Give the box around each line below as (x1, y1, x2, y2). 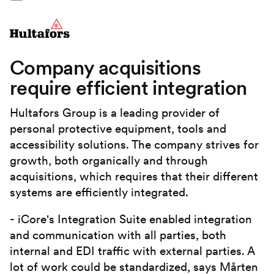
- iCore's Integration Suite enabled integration (10, 212, 252, 226)
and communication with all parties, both (10, 228, 226, 242)
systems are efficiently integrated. (10, 185, 188, 200)
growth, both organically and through (10, 154, 208, 168)
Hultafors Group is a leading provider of (10, 106, 220, 120)
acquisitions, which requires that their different (10, 169, 258, 184)
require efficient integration (10, 76, 247, 100)
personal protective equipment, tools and (10, 122, 226, 136)
